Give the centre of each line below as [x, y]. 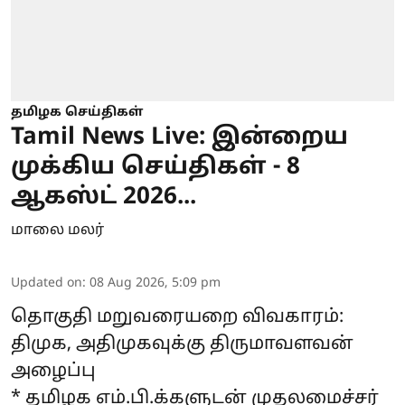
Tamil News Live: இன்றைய [179, 137]
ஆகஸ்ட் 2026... [104, 197]
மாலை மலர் [57, 230]
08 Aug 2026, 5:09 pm [155, 283]
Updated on [47, 283]
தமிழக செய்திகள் [77, 112]
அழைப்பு [53, 371]
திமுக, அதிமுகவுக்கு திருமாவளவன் [182, 344]
